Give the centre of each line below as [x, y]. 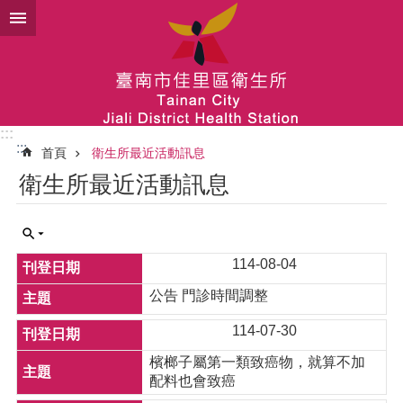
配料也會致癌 [193, 381]
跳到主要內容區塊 [67, 18]
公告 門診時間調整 [209, 296]
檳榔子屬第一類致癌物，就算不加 [258, 362]
